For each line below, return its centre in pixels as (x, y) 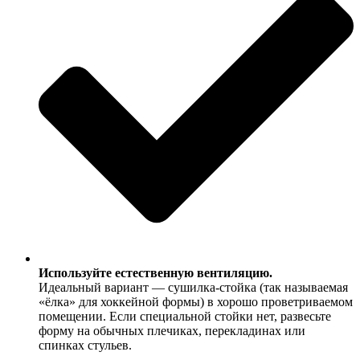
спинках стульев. (85, 346)
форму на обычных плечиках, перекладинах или (172, 331)
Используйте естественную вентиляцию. (155, 273)
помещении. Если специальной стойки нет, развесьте (185, 317)
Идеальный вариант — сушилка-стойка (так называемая (193, 288)
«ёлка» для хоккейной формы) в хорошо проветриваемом (196, 302)
